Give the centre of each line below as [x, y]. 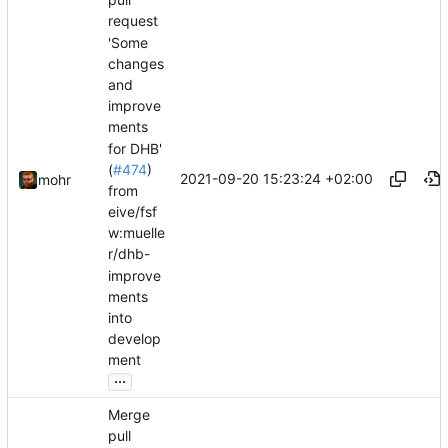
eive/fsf [132, 212]
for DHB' [135, 148]
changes [136, 63]
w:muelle [136, 233]
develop [134, 339]
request [133, 21]
